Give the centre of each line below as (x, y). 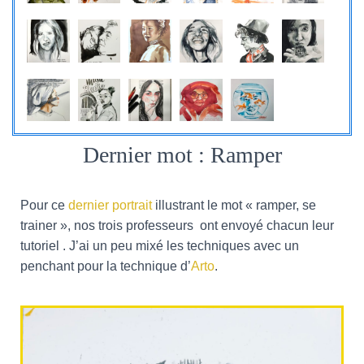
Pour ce (44, 206)
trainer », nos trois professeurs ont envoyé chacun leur (177, 226)
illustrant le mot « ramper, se (234, 206)
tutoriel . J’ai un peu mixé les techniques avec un (160, 246)
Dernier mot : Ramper (182, 155)
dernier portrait (110, 206)
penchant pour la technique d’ (106, 266)
